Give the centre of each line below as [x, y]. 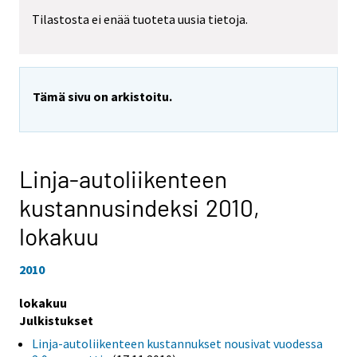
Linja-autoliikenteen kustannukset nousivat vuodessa [177, 343]
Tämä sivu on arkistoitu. [102, 97]
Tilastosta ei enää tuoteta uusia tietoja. [140, 20]
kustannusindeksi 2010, [139, 208]
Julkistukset [56, 320]
